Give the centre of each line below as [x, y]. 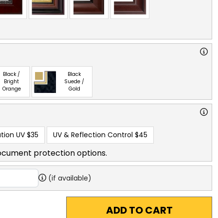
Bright [11, 82]
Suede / [74, 82]
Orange [11, 89]
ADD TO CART [139, 210]
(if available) [70, 178]
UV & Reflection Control [93, 135]
